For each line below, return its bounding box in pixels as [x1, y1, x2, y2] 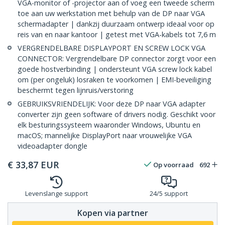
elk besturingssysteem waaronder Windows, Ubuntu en [18, 120, 200, 130]
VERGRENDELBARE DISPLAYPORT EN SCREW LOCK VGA [18, 43, 205, 53]
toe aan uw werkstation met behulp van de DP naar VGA [18, 9, 205, 19]
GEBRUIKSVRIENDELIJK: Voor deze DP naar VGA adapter [18, 99, 205, 109]
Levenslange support [25, 189, 88, 198]
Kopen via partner [77, 207, 148, 218]
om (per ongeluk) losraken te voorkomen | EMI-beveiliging [18, 75, 211, 85]
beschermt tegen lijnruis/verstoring [18, 85, 134, 95]
